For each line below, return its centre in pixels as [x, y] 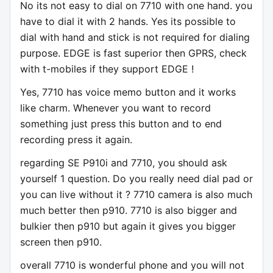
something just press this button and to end [121, 124]
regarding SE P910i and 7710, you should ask [124, 163]
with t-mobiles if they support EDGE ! [107, 69]
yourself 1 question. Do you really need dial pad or [136, 179]
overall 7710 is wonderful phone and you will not [132, 265]
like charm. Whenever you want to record [115, 108]
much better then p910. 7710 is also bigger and [129, 211]
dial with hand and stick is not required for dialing [135, 37]
